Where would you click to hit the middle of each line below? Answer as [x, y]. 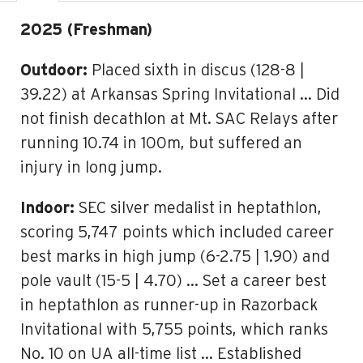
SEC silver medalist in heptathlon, [198, 208]
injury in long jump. [91, 168]
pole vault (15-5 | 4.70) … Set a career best [173, 281]
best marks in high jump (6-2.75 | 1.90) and [175, 257]
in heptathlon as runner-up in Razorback [169, 305]
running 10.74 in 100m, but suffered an [161, 143]
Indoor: [47, 208]
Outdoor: [54, 70]
